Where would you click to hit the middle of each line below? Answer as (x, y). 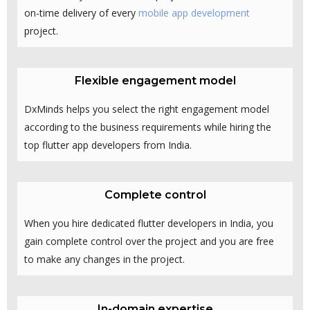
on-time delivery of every (81, 13)
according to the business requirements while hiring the (148, 127)
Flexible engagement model (155, 81)
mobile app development (194, 13)
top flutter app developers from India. (108, 145)
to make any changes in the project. (104, 259)
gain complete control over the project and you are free (149, 241)
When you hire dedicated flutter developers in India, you (149, 224)
